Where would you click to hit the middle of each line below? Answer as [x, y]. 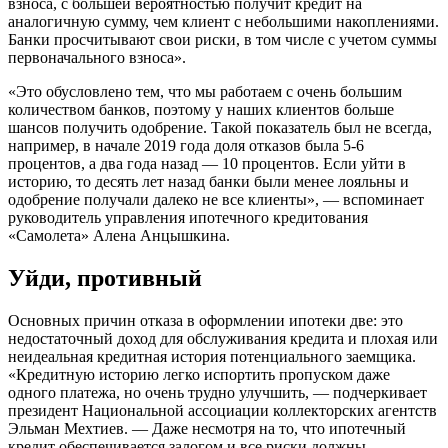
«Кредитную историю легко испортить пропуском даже [199, 375]
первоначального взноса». [97, 58]
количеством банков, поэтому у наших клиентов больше [201, 110]
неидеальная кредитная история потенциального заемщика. [212, 357]
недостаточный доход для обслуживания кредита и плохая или [223, 339]
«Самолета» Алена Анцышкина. [119, 236]
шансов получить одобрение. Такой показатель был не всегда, [220, 128]
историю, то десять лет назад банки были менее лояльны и [208, 182]
